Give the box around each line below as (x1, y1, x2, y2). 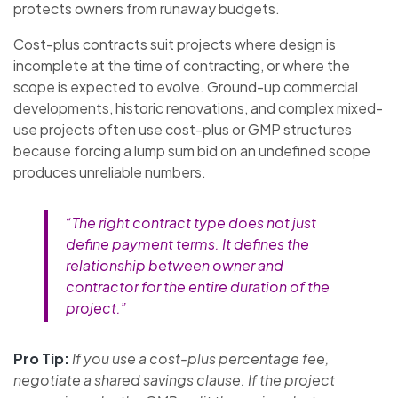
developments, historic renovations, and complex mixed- (13, 99, 383, 118)
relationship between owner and (66, 256, 283, 275)
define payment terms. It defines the (66, 235, 309, 254)
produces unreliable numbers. (13, 163, 206, 182)
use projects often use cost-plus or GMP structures (13, 120, 352, 139)
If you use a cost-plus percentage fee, (72, 349, 329, 369)
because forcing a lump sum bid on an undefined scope (13, 141, 370, 161)
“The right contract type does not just (66, 213, 316, 233)
